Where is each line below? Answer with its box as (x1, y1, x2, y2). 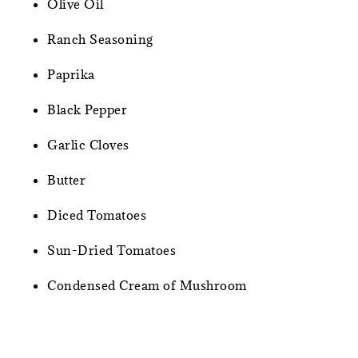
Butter (47, 172, 86, 189)
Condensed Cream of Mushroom (47, 277, 247, 294)
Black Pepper (47, 101, 128, 118)
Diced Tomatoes (47, 207, 147, 224)
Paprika (47, 66, 95, 83)
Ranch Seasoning (47, 31, 153, 48)
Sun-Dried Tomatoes (47, 242, 177, 259)
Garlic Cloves (47, 137, 129, 153)
